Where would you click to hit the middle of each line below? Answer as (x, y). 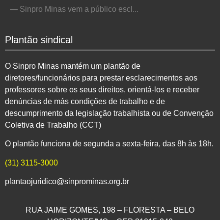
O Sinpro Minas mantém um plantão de (73, 66)
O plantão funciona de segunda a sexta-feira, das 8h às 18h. (109, 144)
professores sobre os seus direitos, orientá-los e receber (102, 89)
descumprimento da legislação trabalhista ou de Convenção (109, 113)
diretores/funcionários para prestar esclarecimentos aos (101, 78)
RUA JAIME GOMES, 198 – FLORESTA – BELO (110, 210)
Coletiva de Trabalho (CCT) (53, 125)
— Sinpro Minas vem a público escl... (74, 9)
